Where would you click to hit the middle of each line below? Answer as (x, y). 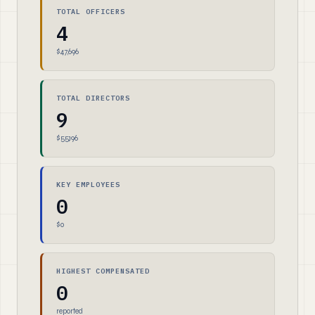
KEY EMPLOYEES (88, 185)
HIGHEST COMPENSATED (103, 271)
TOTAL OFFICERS (91, 12)
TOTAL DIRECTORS (93, 98)
